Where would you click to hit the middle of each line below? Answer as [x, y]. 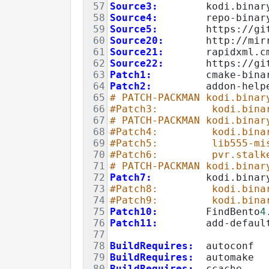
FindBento [209, 211]
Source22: [137, 63]
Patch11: [134, 223]
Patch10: [134, 211]
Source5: [134, 29]
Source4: [134, 17]
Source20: [137, 40]
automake [224, 257]
